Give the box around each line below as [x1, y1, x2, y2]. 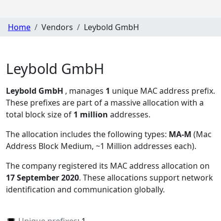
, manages [65, 85, 106, 97]
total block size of [6, 109, 74, 120]
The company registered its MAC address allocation [6, 160, 200, 172]
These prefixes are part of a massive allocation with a [6, 97, 204, 109]
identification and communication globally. [6, 184, 165, 195]
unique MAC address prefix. [110, 85, 215, 97]
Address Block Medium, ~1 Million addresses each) [6, 141, 194, 152]
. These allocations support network [79, 172, 213, 184]
